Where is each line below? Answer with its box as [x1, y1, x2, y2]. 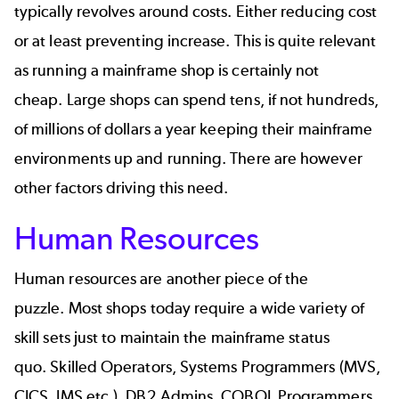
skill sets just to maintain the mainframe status [14, 327, 330, 347]
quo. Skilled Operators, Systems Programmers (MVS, [14, 356, 380, 377]
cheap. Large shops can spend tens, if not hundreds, [14, 89, 379, 110]
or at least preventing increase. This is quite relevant [14, 30, 377, 51]
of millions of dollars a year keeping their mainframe [14, 118, 373, 139]
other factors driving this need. [14, 177, 232, 198]
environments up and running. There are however [14, 148, 362, 168]
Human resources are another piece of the [14, 268, 309, 289]
